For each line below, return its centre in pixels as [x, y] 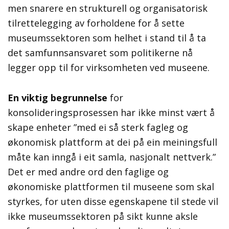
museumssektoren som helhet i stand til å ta [107, 38]
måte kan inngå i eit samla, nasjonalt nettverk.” [112, 157]
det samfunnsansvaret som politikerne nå [100, 53]
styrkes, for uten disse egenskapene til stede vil [113, 202]
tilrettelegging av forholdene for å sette [96, 23]
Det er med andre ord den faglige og [88, 172]
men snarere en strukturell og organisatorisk [108, 8]
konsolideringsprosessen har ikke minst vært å [111, 113]
